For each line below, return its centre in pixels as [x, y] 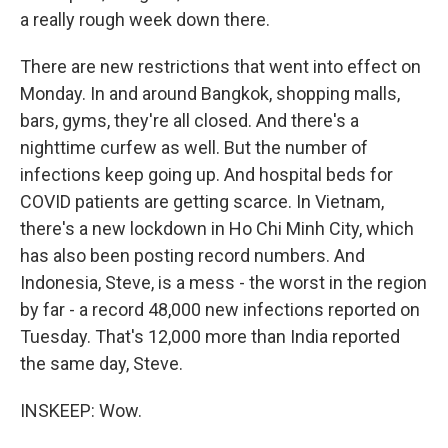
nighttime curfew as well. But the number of [194, 147]
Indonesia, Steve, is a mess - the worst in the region [223, 282]
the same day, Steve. [101, 363]
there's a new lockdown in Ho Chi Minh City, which [217, 228]
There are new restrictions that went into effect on [220, 66]
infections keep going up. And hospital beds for [206, 174]
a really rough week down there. [145, 19]
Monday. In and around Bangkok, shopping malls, [210, 93]
